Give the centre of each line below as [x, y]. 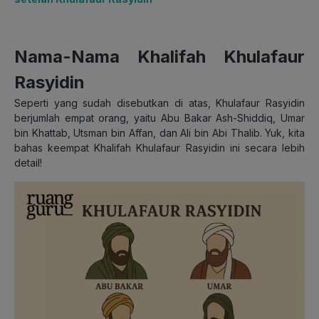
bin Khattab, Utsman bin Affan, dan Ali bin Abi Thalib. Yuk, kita [159, 132]
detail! [28, 162]
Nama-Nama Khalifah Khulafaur [159, 56]
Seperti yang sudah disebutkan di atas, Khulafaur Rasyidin [159, 103]
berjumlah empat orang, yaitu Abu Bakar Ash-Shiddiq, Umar [159, 117]
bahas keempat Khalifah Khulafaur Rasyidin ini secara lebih [159, 147]
